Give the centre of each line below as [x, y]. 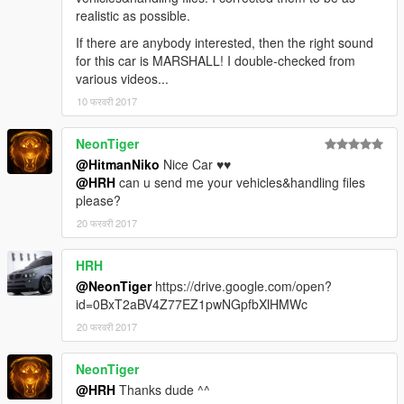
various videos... [122, 79]
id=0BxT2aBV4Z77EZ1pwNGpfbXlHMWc [192, 304]
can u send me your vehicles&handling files [240, 183]
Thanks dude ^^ [163, 390]
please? [98, 201]
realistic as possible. [133, 16]
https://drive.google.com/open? [242, 286]
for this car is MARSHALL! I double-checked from [216, 61]
